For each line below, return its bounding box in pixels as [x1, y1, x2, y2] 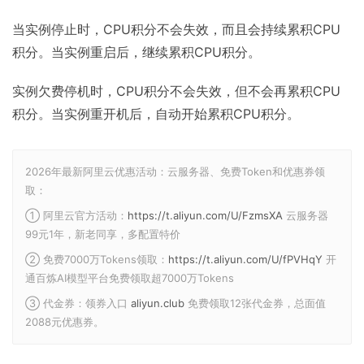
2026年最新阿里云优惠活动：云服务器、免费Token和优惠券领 [25, 165, 325, 178]
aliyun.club [131, 297, 184, 310]
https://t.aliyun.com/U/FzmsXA [128, 209, 283, 222]
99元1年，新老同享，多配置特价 [25, 227, 180, 240]
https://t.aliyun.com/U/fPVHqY [168, 253, 323, 266]
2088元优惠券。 [25, 315, 104, 328]
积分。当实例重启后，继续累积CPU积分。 [12, 44, 261, 60]
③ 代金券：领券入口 [25, 297, 131, 310]
